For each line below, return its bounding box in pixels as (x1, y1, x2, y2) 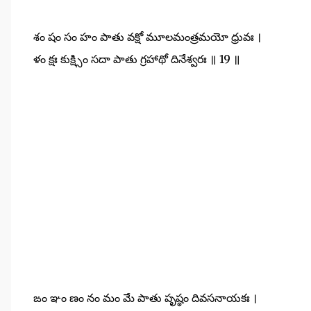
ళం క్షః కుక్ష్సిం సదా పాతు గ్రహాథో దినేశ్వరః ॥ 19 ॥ (33, 52, 240, 67)
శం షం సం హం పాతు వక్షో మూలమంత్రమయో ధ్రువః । (33, 30, 261, 44)
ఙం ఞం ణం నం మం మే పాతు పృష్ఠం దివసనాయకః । (33, 291, 257, 305)
